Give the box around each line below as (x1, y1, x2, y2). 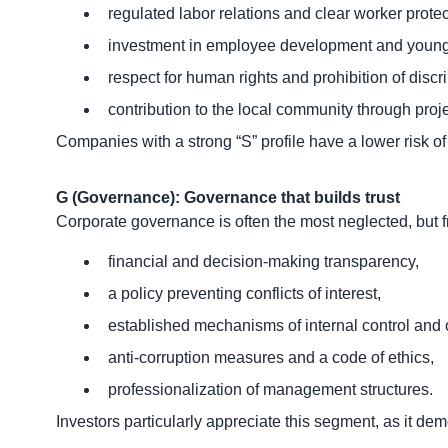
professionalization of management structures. (108, 380, 433, 398)
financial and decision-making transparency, (108, 252, 419, 270)
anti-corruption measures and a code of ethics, (108, 348, 434, 366)
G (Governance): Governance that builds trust (56, 188, 400, 206)
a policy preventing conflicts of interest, (108, 284, 381, 302)
